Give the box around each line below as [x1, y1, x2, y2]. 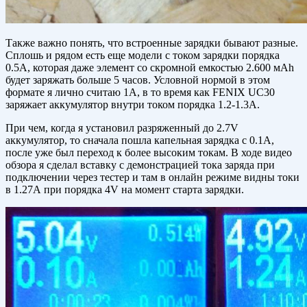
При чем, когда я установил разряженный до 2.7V [5, 122, 238, 134]
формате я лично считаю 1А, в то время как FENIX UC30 [5, 86, 275, 99]
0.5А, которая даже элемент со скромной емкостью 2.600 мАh [5, 62, 294, 74]
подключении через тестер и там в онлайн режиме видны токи [5, 171, 299, 184]
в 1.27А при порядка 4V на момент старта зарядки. [5, 184, 244, 196]
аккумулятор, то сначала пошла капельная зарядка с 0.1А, [5, 134, 274, 147]
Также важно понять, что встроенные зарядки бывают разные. [5, 37, 298, 49]
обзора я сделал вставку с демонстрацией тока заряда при [5, 159, 275, 171]
